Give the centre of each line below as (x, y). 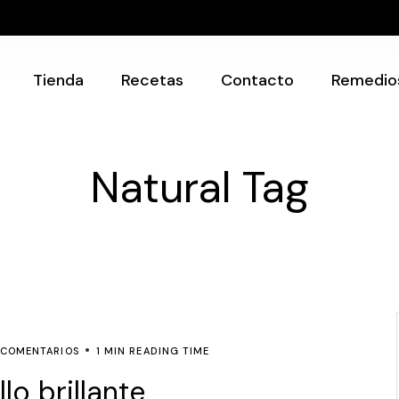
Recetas (153, 80)
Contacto (258, 80)
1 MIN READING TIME (153, 351)
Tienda (59, 80)
